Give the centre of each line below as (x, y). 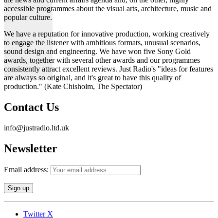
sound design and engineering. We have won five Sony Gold (97, 52)
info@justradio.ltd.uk (36, 128)
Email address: (27, 169)
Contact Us (31, 107)
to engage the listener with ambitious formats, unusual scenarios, (102, 43)
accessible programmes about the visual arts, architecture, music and (108, 9)
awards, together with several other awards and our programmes (102, 60)
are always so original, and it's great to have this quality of (92, 78)
